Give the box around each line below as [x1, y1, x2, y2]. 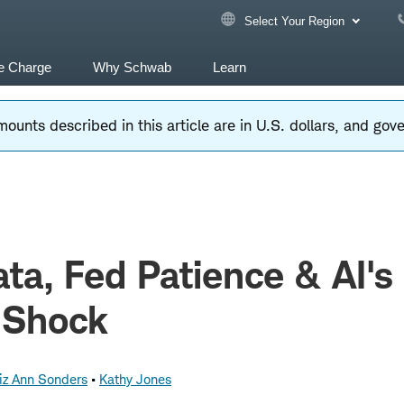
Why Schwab [93, 60, 171, 75]
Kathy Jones [99, 371, 171, 388]
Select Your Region [241, 14, 345, 28]
